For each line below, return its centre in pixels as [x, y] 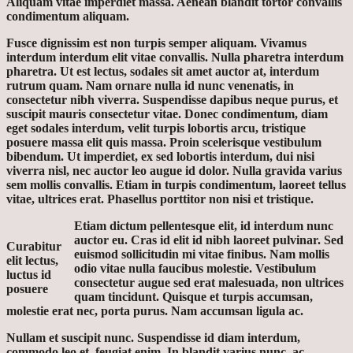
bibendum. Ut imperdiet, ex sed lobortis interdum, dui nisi [160, 156]
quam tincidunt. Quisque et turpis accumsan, [193, 296]
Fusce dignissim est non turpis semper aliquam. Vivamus [156, 43]
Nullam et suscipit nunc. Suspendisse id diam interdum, [153, 337]
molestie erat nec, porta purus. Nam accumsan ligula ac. [155, 310]
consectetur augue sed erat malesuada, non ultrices [209, 282]
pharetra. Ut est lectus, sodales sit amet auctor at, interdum [163, 71]
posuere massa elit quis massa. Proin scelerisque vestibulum [164, 142]
